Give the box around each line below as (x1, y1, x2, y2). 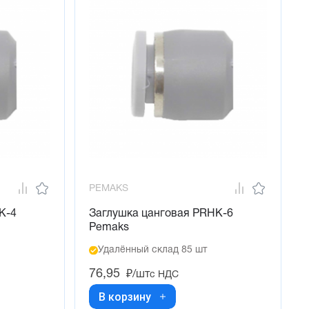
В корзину (99, 290, 151, 303)
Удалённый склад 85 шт (98, 246, 207, 255)
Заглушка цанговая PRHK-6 (89, 209, 233, 219)
